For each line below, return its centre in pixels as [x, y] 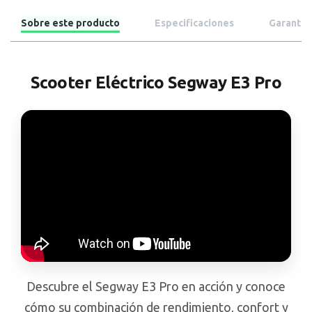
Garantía [289, 23]
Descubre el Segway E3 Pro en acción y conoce [156, 287]
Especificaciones [194, 23]
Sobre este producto [70, 23]
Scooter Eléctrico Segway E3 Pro [156, 83]
